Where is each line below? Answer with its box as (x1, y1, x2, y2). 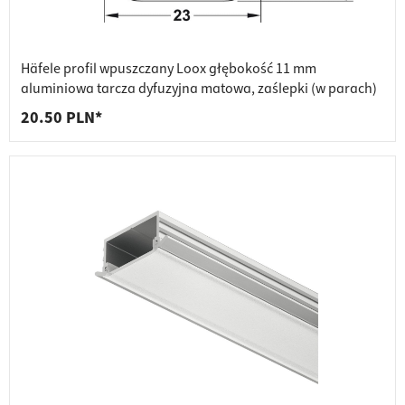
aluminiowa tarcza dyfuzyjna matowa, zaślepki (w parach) (21, 79, 377, 99)
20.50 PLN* (21, 107, 102, 130)
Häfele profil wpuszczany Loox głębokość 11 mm (21, 59, 316, 80)
